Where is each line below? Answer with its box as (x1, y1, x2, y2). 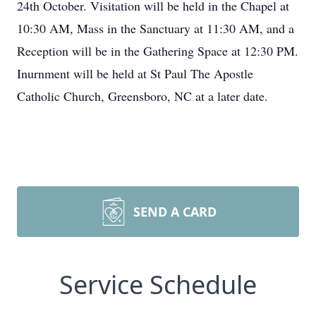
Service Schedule (59, 267, 257, 302)
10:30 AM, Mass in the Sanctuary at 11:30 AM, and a (17, 20, 294, 37)
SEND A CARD (133, 203, 217, 220)
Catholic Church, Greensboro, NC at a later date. (17, 87, 268, 104)
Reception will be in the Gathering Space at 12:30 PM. (17, 42, 298, 59)
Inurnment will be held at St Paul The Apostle (17, 65, 253, 82)
